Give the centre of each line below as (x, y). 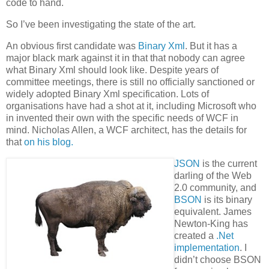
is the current (228, 163)
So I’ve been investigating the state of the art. (101, 24)
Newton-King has (211, 223)
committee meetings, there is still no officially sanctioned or (130, 82)
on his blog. (49, 142)
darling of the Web (213, 175)
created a (195, 235)
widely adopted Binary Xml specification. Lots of (107, 94)
